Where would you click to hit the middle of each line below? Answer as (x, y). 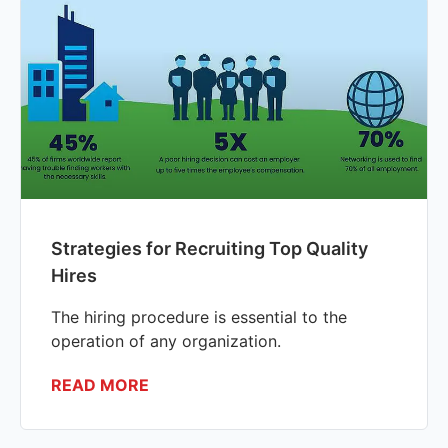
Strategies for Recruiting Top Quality (209, 248)
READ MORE (100, 384)
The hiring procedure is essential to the (199, 316)
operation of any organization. (166, 340)
